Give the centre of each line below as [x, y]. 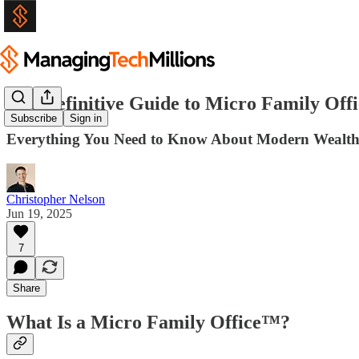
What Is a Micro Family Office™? [148, 323]
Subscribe [34, 119]
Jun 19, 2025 [39, 213]
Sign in [86, 119]
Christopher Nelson [56, 199]
